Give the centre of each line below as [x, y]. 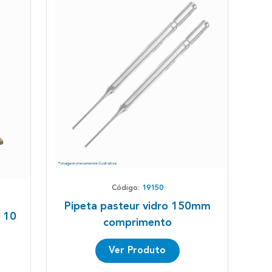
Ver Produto [137, 251]
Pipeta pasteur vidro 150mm [137, 207]
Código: [127, 189]
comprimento [137, 223]
